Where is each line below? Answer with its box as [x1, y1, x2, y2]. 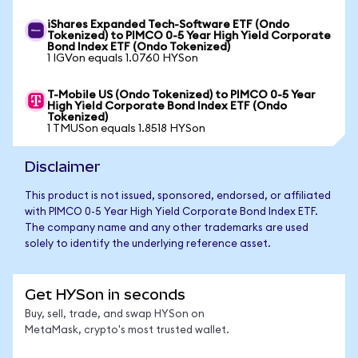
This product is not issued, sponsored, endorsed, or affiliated [25, 191, 331, 201]
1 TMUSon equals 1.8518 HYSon [47, 123, 205, 134]
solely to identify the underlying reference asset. [25, 239, 271, 249]
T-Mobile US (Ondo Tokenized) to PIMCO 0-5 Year [47, 89, 316, 101]
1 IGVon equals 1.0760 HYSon [47, 53, 198, 64]
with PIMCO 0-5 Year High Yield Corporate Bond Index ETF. [25, 207, 318, 217]
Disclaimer [25, 158, 101, 175]
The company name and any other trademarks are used [25, 223, 308, 233]
